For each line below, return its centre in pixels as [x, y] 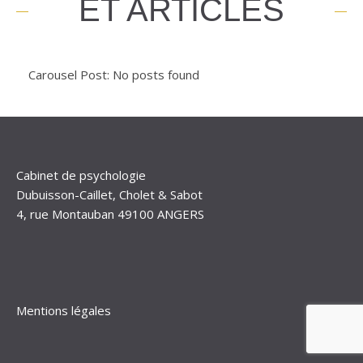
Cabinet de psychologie [81, 175]
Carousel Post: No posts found [114, 74]
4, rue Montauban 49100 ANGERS [110, 214]
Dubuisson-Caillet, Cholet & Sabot [109, 194]
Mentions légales [64, 310]
